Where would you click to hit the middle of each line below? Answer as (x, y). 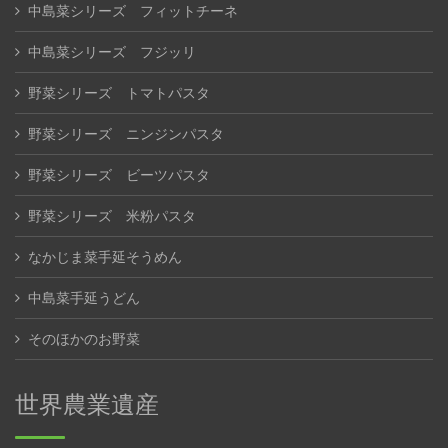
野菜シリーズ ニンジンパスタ (126, 133)
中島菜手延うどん (84, 297)
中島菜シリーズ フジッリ (112, 51)
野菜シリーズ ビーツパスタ (119, 174)
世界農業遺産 (87, 403)
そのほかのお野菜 (84, 338)
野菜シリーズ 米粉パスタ (112, 215)
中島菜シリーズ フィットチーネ (133, 10)
